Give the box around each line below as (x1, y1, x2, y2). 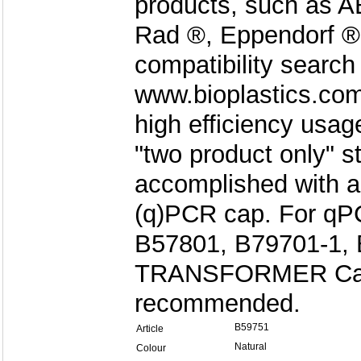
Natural (234, 341, 267, 352)
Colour (136, 342, 166, 354)
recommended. (135, 289, 301, 317)
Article (136, 323, 164, 334)
